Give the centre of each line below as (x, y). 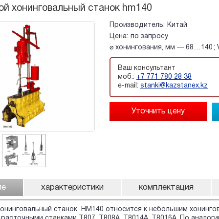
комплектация (166, 188)
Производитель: (137, 25)
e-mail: (129, 86)
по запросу (149, 36)
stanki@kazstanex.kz (174, 86)
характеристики (72, 188)
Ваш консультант (146, 68)
